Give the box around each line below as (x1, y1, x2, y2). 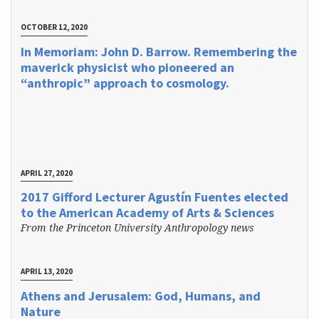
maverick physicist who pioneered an (20, 58, 234, 75)
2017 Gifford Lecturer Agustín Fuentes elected (20, 189, 288, 206)
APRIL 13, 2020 (20, 266, 73, 277)
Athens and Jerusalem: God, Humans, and (20, 287, 261, 304)
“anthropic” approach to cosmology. (20, 74, 229, 91)
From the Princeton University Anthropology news (20, 222, 257, 234)
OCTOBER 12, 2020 (20, 22, 88, 33)
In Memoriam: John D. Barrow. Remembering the (20, 43, 297, 60)
